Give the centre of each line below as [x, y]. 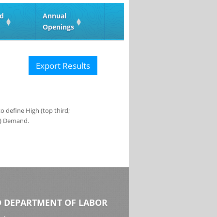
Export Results [63, 66]
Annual [54, 16]
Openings [58, 27]
